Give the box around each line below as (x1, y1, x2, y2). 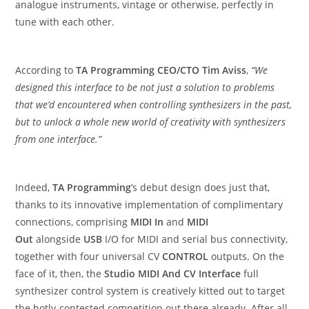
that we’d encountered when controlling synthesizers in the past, (15, 98, 292, 112)
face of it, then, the (15, 267, 105, 281)
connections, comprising (15, 215, 131, 229)
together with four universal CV (15, 250, 163, 263)
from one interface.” (15, 132, 102, 146)
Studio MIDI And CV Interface (104, 267, 244, 281)
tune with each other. (15, 15, 115, 29)
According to (15, 63, 77, 77)
